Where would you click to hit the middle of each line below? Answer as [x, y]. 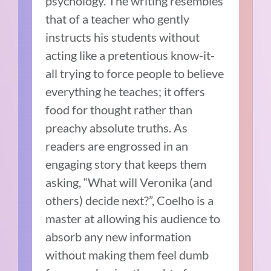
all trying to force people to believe [135, 73]
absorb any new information [119, 236]
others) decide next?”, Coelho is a [130, 200]
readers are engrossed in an [117, 145]
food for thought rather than [119, 109]
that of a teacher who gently [118, 18]
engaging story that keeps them [126, 164]
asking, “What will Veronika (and [129, 182]
